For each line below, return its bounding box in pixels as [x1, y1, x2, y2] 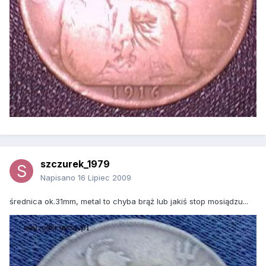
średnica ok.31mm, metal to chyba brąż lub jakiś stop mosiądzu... [9, 197, 248, 207]
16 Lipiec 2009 [78, 173, 131, 183]
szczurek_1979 [40, 158, 110, 170]
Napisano [40, 173, 78, 183]
